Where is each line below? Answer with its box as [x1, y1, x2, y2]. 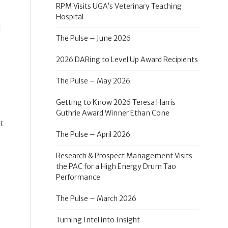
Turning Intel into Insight [55, 215, 140, 224]
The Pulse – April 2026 [55, 130, 130, 139]
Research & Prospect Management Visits [55, 151, 192, 160]
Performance [55, 173, 100, 182]
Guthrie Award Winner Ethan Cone [55, 108, 169, 118]
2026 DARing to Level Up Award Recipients [55, 55, 198, 64]
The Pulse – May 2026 [55, 76, 130, 85]
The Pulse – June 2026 [55, 34, 131, 43]
